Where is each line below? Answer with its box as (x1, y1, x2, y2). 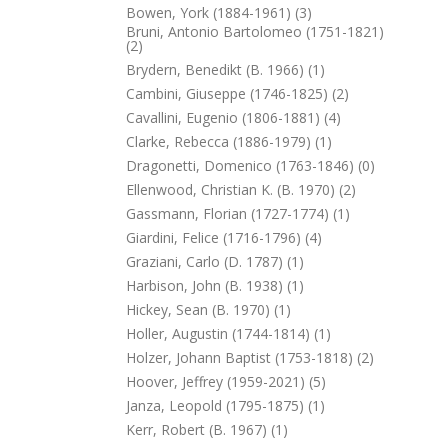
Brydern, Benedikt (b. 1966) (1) (126, 60, 325, 79)
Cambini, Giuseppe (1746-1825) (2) (126, 84, 349, 103)
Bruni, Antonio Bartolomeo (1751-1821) (126, 22, 384, 41)
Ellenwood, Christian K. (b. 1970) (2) (126, 180, 356, 199)
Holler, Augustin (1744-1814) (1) (126, 324, 331, 343)
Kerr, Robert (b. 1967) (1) (126, 420, 288, 439)
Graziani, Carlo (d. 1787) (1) (126, 252, 304, 271)
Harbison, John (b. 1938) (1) (126, 276, 304, 295)
